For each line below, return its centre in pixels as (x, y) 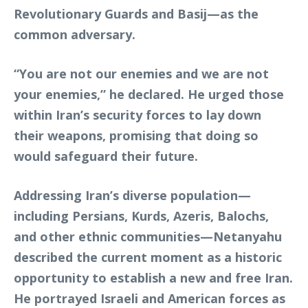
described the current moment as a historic (148, 257)
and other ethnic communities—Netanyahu (148, 236)
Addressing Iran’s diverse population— (132, 195)
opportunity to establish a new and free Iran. (153, 278)
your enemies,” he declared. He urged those (149, 94)
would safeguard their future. (106, 156)
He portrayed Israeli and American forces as (150, 298)
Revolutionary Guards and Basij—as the (136, 14)
